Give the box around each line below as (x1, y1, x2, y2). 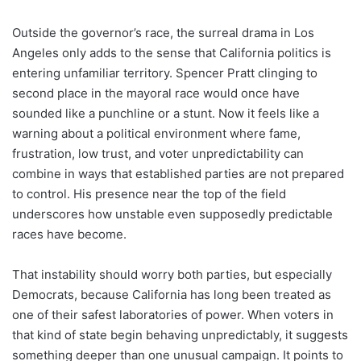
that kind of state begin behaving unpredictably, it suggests (12, 326, 348, 342)
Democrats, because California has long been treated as (12, 286, 331, 302)
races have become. (12, 226, 127, 242)
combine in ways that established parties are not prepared (12, 165, 344, 181)
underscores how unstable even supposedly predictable (12, 205, 333, 222)
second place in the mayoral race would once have (12, 85, 300, 101)
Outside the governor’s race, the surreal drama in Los (12, 24, 314, 40)
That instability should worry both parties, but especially (12, 266, 332, 282)
